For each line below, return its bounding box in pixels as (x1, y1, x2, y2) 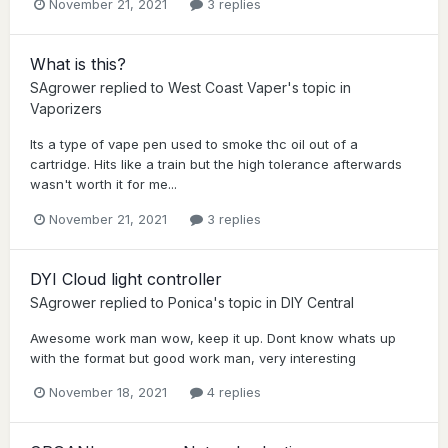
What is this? (30, 54, 126, 75)
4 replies (203, 383, 261, 400)
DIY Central (281, 293, 354, 311)
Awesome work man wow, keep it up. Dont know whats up (30, 329, 396, 346)
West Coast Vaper (168, 79, 287, 97)
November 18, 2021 (49, 383, 167, 400)
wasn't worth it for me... (30, 176, 177, 193)
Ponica (168, 293, 213, 311)
